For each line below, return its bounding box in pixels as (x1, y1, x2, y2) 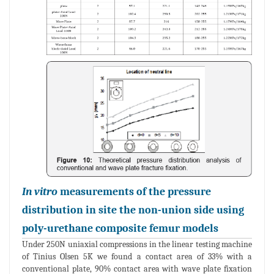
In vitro (22, 185, 57, 199)
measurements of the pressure (57, 185, 211, 199)
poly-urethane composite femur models (22, 222, 218, 235)
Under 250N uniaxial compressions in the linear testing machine (22, 239, 252, 250)
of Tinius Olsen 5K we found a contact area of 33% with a (22, 251, 252, 262)
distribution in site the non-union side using (22, 204, 244, 217)
